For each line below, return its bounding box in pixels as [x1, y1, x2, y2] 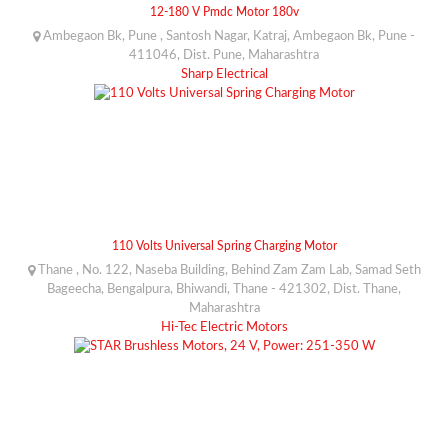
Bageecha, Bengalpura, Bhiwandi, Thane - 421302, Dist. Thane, [47, 282, 401, 296]
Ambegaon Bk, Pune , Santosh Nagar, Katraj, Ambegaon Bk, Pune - [40, 29, 415, 43]
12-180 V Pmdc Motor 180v [149, 5, 299, 18]
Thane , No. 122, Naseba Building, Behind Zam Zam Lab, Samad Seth [34, 263, 421, 277]
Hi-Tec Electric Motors [160, 320, 288, 334]
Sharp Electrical [180, 67, 268, 81]
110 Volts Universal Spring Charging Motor [111, 239, 337, 252]
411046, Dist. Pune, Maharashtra [129, 48, 319, 62]
